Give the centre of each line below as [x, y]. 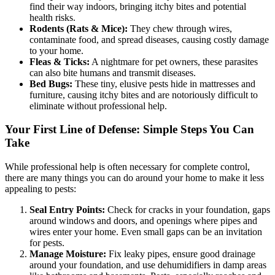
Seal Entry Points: [67, 209]
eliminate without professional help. [98, 106]
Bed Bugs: [51, 83]
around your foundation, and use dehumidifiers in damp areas [148, 265]
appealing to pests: [41, 188]
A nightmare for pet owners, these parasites [174, 61]
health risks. [52, 17]
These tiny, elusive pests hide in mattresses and [164, 83]
